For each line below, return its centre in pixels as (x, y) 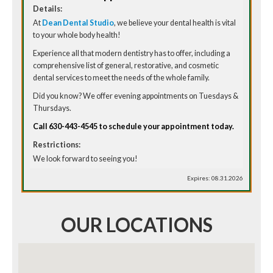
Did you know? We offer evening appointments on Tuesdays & (136, 96)
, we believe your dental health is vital (175, 23)
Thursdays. (52, 108)
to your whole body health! (77, 35)
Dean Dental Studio (78, 23)
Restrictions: (57, 145)
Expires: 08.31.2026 (215, 178)
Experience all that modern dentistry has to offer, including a (132, 54)
